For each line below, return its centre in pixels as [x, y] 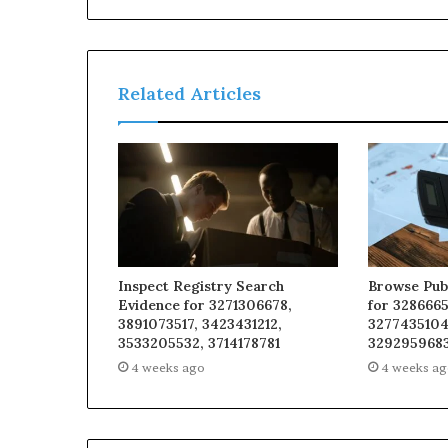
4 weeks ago [168, 368]
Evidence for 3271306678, [205, 305]
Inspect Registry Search [201, 286]
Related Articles [189, 93]
